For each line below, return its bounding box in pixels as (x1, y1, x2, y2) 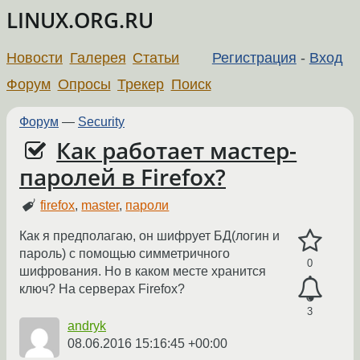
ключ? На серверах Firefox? (19, 282, 185, 297)
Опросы (57, 76, 111, 92)
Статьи (133, 49, 180, 66)
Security (78, 114, 125, 129)
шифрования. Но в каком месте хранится (19, 264, 266, 279)
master (81, 198, 120, 213)
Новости (6, 49, 63, 66)
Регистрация (211, 49, 297, 66)
